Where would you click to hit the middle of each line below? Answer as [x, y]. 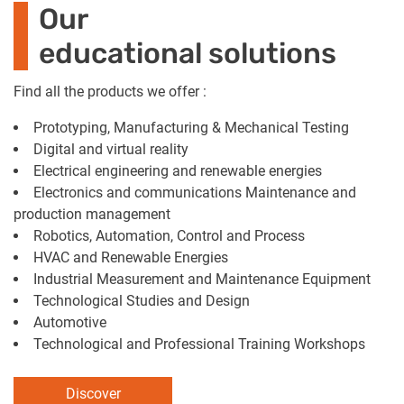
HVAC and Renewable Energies [131, 258]
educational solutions [188, 54]
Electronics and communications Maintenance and [195, 193]
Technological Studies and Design [142, 301]
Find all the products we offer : [110, 92]
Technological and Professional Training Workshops [199, 344]
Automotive [70, 323]
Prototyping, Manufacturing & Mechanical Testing [191, 128]
